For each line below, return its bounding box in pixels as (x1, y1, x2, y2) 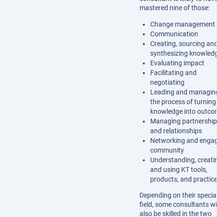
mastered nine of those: (139, 4, 210, 12)
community (150, 146, 184, 155)
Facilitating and (150, 69, 197, 77)
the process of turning (150, 98, 216, 106)
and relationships (150, 127, 202, 135)
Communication (150, 30, 198, 38)
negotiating (150, 78, 185, 87)
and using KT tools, (150, 166, 207, 174)
